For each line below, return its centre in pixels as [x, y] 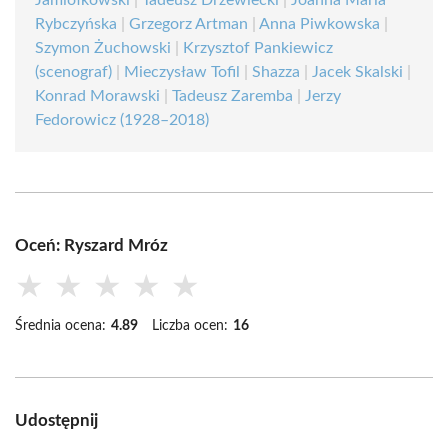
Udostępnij [56, 420]
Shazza [276, 72]
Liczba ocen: [190, 326]
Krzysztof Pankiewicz [258, 48]
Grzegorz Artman [188, 24]
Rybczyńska [76, 24]
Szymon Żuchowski [103, 48]
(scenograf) [73, 72]
